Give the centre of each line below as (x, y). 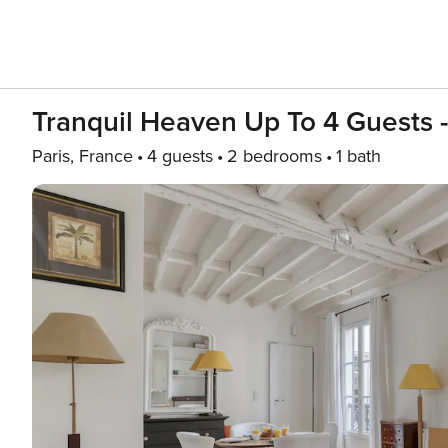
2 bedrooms (274, 156)
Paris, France (82, 156)
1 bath (358, 156)
